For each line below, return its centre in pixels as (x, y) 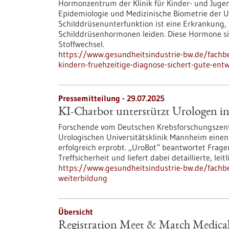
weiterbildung (83, 178)
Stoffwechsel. (81, 44)
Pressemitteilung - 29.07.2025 (111, 98)
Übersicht (76, 212)
